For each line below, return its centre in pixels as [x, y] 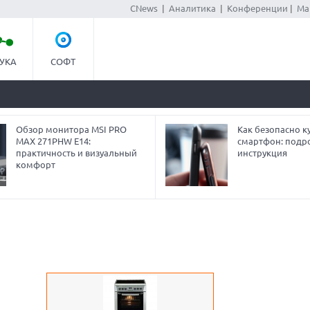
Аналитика [192, 8]
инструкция [262, 153]
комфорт [35, 165]
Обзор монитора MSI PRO [71, 129]
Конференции [257, 8]
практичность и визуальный [76, 153]
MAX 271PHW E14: [53, 141]
